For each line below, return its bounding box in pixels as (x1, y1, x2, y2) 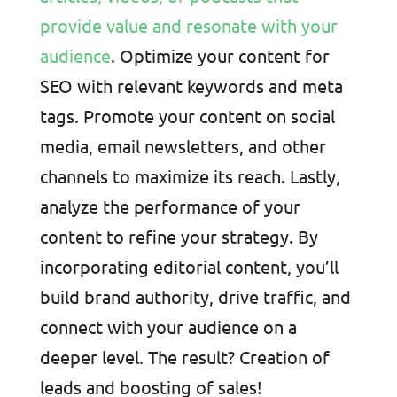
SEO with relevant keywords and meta (39, 74, 343, 97)
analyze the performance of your (39, 194, 300, 217)
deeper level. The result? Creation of (39, 345, 330, 368)
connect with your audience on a (39, 315, 297, 338)
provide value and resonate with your (39, 13, 338, 36)
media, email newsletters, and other (39, 134, 326, 157)
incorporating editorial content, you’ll (39, 254, 339, 277)
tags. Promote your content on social (39, 104, 335, 127)
